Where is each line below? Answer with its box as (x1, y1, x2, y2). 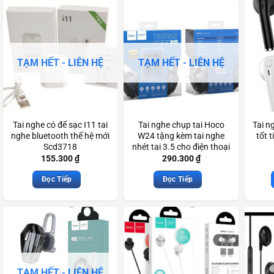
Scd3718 (43, 142, 77, 153)
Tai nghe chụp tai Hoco (138, 120, 224, 131)
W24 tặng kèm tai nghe (138, 131, 225, 142)
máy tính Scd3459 (147, 153, 216, 164)
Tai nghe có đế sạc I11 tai (12, 120, 108, 131)
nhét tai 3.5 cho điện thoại (132, 142, 231, 153)
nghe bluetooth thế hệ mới (10, 131, 109, 142)
